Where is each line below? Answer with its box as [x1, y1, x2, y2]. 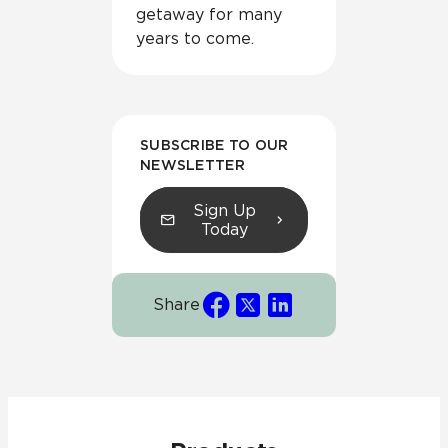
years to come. [136, 28, 254, 48]
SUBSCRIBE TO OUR [140, 136, 289, 153]
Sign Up [192, 200, 256, 220]
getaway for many [136, 4, 282, 24]
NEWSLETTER [140, 156, 245, 173]
